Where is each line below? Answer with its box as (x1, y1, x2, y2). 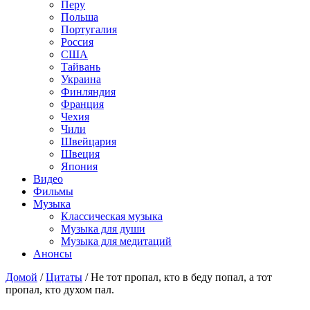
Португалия (61, 23, 117, 35)
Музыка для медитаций (61, 235, 172, 247)
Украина (61, 73, 101, 85)
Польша (61, 10, 98, 23)
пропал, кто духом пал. (6, 283, 114, 295)
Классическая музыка (61, 210, 163, 222)
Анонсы (33, 247, 72, 259)
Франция (61, 98, 104, 110)
